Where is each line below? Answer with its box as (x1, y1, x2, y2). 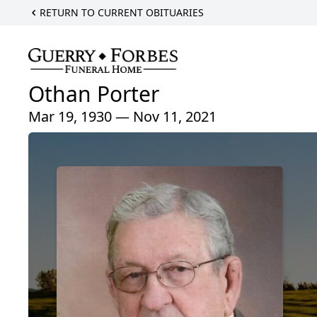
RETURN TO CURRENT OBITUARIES (40, 6, 204, 19)
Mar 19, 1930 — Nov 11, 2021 (28, 106, 217, 126)
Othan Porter (28, 79, 159, 108)
